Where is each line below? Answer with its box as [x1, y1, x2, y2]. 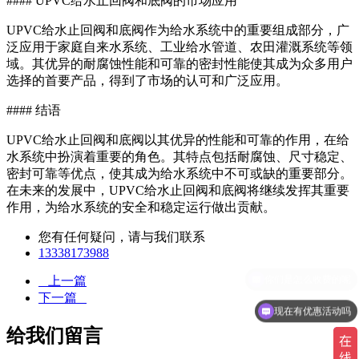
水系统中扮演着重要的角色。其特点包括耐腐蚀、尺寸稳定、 [6, 150, 353, 164]
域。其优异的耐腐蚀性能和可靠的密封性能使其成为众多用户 [6, 57, 353, 71]
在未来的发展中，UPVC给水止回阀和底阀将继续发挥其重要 [6, 184, 349, 198]
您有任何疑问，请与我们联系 [38, 230, 205, 244]
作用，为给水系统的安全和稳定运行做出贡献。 [6, 200, 276, 215]
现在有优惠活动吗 [274, 305, 351, 317]
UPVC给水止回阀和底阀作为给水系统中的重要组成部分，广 [6, 23, 349, 38]
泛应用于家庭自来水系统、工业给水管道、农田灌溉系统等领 [6, 40, 353, 54]
